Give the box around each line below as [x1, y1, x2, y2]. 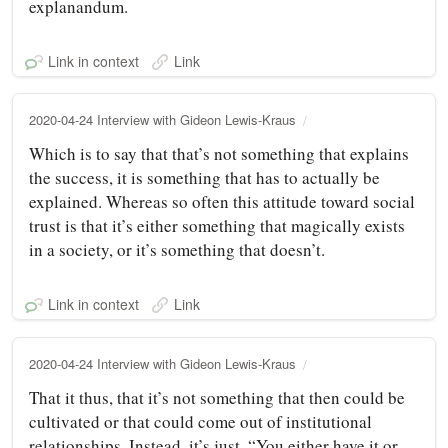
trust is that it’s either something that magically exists [29, 213, 405, 237]
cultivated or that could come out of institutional [29, 409, 372, 433]
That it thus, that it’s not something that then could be [29, 385, 405, 409]
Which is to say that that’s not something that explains [29, 141, 409, 165]
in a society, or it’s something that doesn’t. [29, 237, 325, 261]
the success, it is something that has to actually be [29, 165, 380, 189]
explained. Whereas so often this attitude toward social [29, 189, 415, 213]
